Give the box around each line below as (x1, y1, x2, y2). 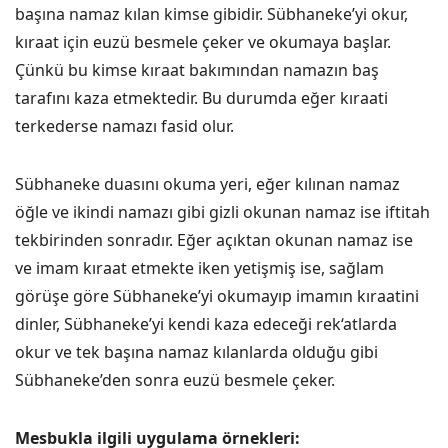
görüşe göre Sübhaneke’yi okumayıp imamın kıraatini (15, 285, 419, 307)
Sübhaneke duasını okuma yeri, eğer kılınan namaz (15, 173, 400, 195)
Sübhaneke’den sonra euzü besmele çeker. (15, 369, 335, 391)
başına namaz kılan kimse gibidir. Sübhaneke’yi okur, (15, 3, 408, 25)
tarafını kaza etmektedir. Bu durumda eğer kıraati (15, 87, 388, 109)
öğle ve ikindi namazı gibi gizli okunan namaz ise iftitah (15, 201, 430, 223)
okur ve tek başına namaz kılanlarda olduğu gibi (15, 341, 378, 363)
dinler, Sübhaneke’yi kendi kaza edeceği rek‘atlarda (15, 313, 397, 335)
